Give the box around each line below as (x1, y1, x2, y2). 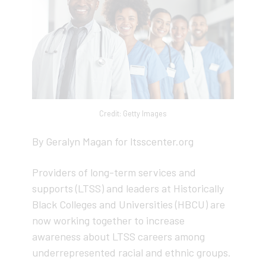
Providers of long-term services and (32, 165, 196, 179)
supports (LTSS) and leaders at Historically (32, 181, 224, 195)
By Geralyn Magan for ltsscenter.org (32, 134, 194, 148)
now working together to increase (32, 213, 185, 227)
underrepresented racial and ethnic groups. (32, 245, 231, 259)
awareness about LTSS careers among (32, 229, 205, 243)
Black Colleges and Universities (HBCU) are (32, 197, 225, 211)
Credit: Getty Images (99, 108, 167, 118)
